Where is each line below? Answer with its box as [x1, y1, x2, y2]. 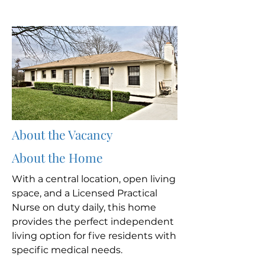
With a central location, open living [12, 173, 176, 185]
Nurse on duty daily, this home [12, 202, 156, 213]
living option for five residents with [12, 230, 176, 241]
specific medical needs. [12, 244, 122, 256]
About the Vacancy [12, 126, 113, 143]
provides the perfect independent [12, 216, 174, 227]
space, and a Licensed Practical [12, 188, 157, 199]
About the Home [12, 149, 103, 166]
